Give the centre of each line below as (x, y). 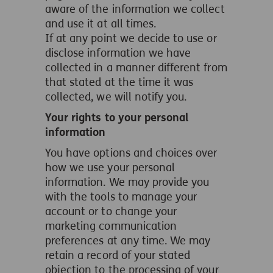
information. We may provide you (127, 182)
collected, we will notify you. (116, 97)
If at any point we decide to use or (131, 38)
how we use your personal (110, 168)
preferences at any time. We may (128, 241)
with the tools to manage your (121, 197)
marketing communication (111, 226)
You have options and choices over (131, 153)
